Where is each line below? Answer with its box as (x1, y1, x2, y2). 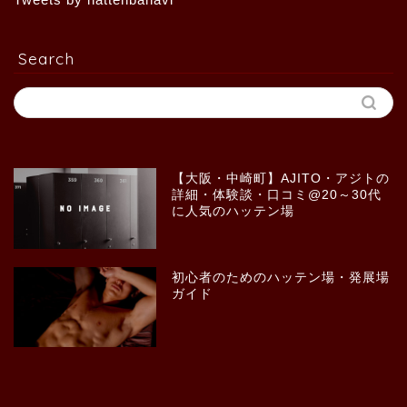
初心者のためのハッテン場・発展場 (172, 271, 391, 285)
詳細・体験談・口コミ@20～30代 (172, 188, 382, 203)
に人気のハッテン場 (172, 204, 295, 219)
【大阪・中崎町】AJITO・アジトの (172, 172, 391, 186)
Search (18, 48, 74, 69)
